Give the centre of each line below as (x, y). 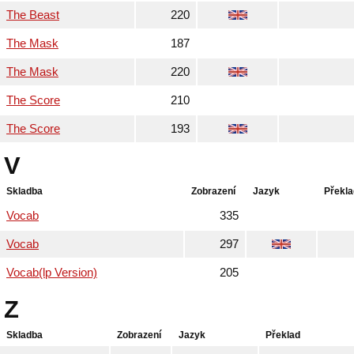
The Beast (33, 15)
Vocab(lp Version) (52, 273)
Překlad (283, 335)
